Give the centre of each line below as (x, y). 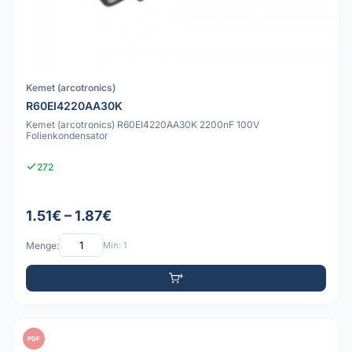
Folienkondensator (67, 135)
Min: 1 (115, 245)
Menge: (42, 245)
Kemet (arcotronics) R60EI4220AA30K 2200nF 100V (143, 124)
